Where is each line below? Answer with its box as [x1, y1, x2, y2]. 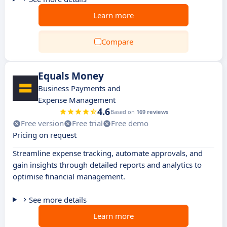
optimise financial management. [13, 171, 125, 181]
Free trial [72, 118, 103, 128]
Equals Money [38, 69, 104, 83]
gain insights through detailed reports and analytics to [13, 160, 202, 170]
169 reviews [136, 108, 168, 116]
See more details [28, 195, 87, 205]
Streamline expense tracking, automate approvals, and [13, 148, 203, 158]
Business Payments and [38, 83, 121, 93]
